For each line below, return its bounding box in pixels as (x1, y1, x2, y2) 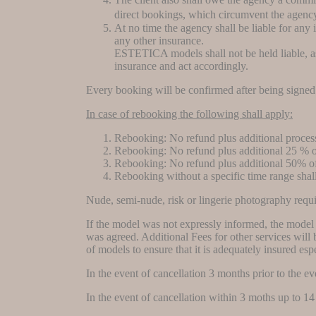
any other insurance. (114, 34, 204, 47)
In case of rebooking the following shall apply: (86, 107, 293, 120)
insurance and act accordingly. (114, 59, 248, 72)
